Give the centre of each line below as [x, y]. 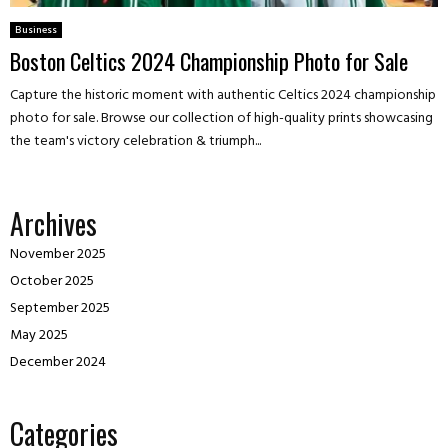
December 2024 [58, 363]
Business [36, 30]
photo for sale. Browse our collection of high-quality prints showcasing [221, 119]
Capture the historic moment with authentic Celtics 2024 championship [223, 96]
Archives [53, 224]
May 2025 [39, 336]
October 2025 [52, 282]
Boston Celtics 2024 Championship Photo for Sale [209, 61]
